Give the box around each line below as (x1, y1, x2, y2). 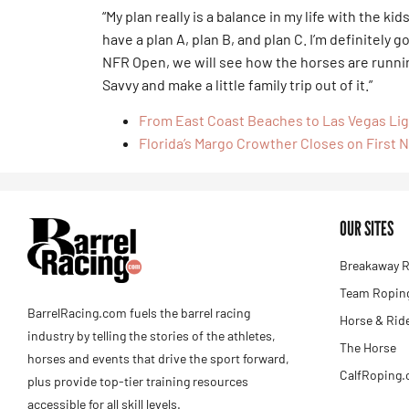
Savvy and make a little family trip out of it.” (102, 75, 372, 93)
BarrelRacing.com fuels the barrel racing (27, 304, 250, 320)
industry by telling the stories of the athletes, (27, 327, 276, 343)
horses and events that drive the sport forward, (27, 350, 289, 366)
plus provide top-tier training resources (27, 372, 248, 389)
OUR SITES (340, 216, 393, 241)
